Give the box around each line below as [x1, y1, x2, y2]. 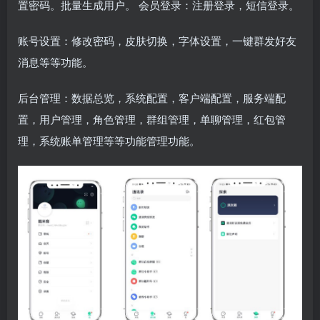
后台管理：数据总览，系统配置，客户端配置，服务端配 [18, 90, 286, 105]
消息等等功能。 [18, 54, 93, 69]
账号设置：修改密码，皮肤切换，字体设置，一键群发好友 [18, 33, 296, 48]
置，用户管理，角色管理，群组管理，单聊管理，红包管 [18, 111, 286, 126]
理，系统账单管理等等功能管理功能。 [18, 133, 200, 148]
